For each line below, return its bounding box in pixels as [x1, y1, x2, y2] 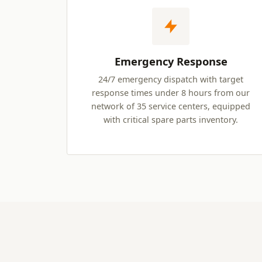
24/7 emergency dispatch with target [98, 74, 243, 85]
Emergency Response [114, 54, 227, 69]
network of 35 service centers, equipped [91, 101, 250, 112]
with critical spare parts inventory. [104, 114, 238, 126]
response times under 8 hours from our [92, 87, 250, 99]
